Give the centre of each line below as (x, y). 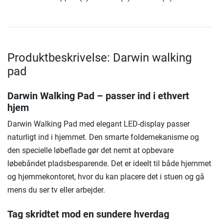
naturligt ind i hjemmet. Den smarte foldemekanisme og (103, 137)
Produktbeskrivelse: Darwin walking (99, 58)
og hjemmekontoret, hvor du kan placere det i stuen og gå (106, 177)
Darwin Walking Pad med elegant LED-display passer (99, 124)
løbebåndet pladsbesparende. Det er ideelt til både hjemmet (109, 164)
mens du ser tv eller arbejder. (56, 190)
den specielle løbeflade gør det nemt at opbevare (90, 151)
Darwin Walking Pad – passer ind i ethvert (98, 96)
